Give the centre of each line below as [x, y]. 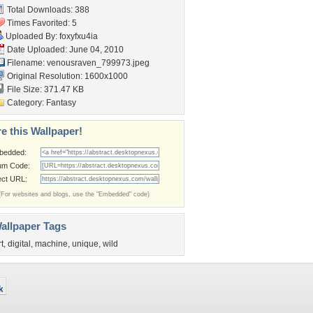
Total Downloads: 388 [47, 10]
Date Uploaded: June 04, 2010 [64, 50]
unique [85, 244]
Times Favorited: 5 [41, 23]
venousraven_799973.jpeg [98, 63]
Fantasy [61, 103]
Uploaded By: [31, 36]
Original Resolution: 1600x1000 [66, 76]
